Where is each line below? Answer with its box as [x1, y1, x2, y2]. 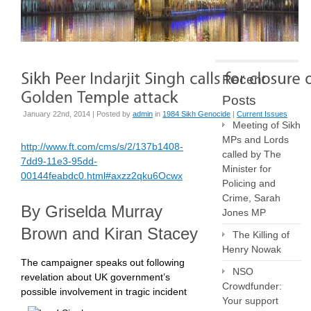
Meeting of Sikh [233, 119, 301, 131]
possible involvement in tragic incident [21, 286, 187, 297]
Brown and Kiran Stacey [21, 224, 198, 243]
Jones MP [222, 207, 269, 218]
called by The [222, 149, 281, 160]
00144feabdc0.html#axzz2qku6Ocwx [21, 170, 183, 181]
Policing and [222, 178, 276, 189]
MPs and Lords [222, 134, 289, 145]
